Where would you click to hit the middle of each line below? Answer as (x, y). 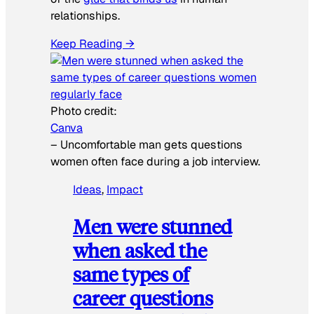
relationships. (85, 15)
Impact (125, 189)
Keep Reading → (93, 43)
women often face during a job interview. (155, 161)
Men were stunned (152, 226)
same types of (131, 274)
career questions (143, 298)
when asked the (140, 250)
